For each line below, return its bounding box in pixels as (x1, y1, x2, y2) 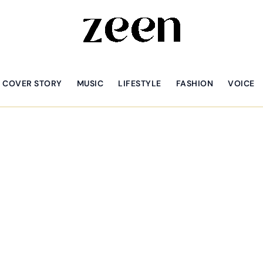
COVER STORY (2, 77, 62, 89)
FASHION (176, 77, 213, 89)
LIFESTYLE (118, 77, 161, 89)
